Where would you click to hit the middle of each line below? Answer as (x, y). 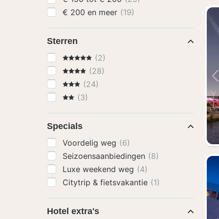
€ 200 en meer (104, 12)
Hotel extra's (73, 211)
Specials (65, 126)
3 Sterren (79, 84)
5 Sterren (79, 57)
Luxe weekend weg (99, 169)
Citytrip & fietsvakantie (106, 182)
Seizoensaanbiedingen (105, 156)
